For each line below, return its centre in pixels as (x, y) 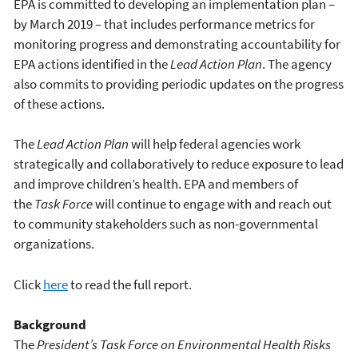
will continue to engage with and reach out (213, 204)
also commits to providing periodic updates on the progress (179, 84)
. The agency (297, 64)
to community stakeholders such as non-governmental (166, 224)
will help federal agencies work (216, 144)
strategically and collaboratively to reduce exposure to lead (179, 164)
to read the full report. (130, 284)
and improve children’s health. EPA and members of (156, 184)
